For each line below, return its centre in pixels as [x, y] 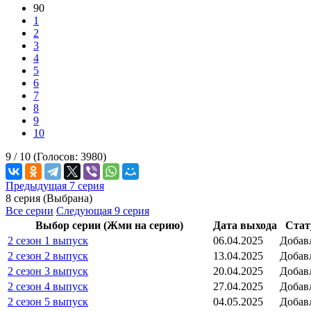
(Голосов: [57, 156]
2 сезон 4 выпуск [48, 286]
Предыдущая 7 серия [55, 185]
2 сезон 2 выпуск [48, 255]
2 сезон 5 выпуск [48, 301]
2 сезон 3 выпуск [48, 271]
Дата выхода [245, 225]
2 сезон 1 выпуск [48, 240]
